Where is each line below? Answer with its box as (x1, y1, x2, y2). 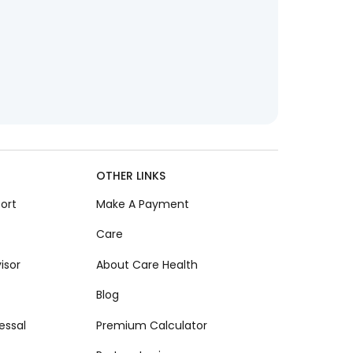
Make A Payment (96, 195, 190, 212)
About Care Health (96, 256, 199, 273)
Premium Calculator (96, 317, 208, 333)
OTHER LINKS (96, 168, 166, 184)
